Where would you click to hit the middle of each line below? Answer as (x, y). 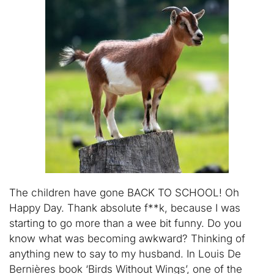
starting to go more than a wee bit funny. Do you (125, 223)
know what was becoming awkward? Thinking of (127, 239)
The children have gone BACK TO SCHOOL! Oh (124, 193)
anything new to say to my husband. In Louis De (125, 254)
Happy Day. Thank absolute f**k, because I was (125, 208)
